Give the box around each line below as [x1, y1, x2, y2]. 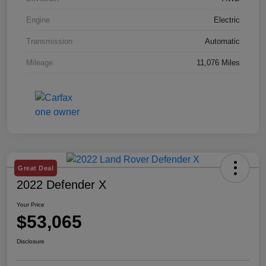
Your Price [17, 201, 45, 208]
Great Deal [18, 164, 53, 172]
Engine [26, 15, 50, 25]
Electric [214, 15, 240, 25]
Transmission [26, 37, 72, 46]
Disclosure [17, 238, 45, 245]
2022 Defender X [17, 178, 106, 192]
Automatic [205, 37, 240, 46]
